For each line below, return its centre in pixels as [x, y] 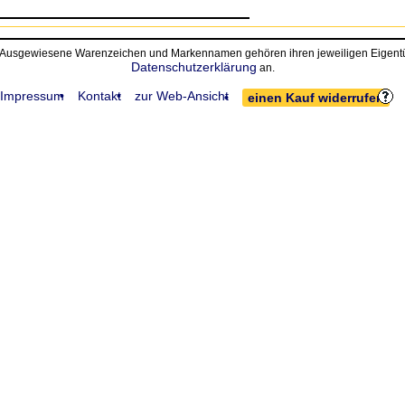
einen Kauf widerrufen [316, 98]
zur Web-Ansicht [182, 96]
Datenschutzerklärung [193, 67]
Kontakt [99, 96]
